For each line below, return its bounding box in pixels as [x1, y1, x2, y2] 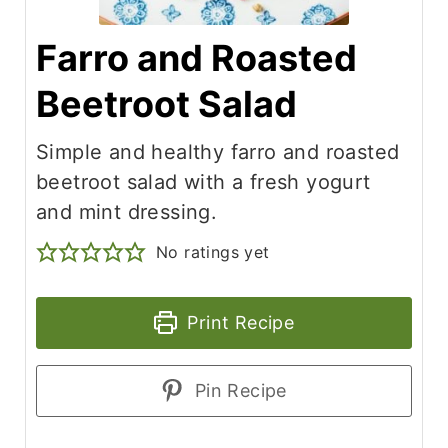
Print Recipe [182, 312, 295, 333]
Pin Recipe [189, 380, 287, 401]
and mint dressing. [35, 200, 218, 224]
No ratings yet [155, 242, 270, 262]
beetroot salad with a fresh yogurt [35, 170, 371, 194]
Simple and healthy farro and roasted [35, 140, 400, 164]
